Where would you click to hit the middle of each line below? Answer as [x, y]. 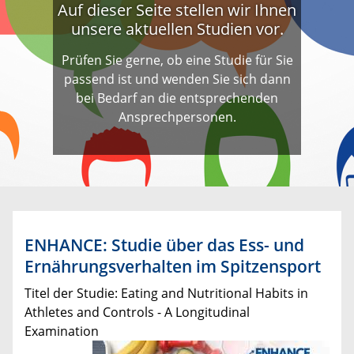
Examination [62, 331]
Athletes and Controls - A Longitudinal [137, 312]
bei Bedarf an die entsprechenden [177, 98]
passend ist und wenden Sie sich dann [177, 79]
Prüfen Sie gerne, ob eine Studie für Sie [177, 60]
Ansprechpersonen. [177, 117]
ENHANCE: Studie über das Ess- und [164, 245]
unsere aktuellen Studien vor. [177, 29]
